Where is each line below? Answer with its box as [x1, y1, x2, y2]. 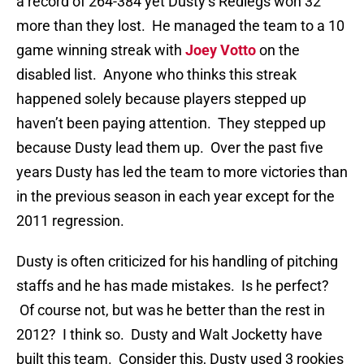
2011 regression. [16, 212, 124, 230]
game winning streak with [16, 41, 185, 59]
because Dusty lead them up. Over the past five [16, 139, 323, 157]
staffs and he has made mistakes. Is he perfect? [16, 277, 329, 295]
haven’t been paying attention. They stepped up [16, 115, 326, 132]
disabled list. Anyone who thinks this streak [16, 66, 297, 84]
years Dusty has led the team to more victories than [16, 163, 348, 181]
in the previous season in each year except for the [16, 188, 335, 206]
